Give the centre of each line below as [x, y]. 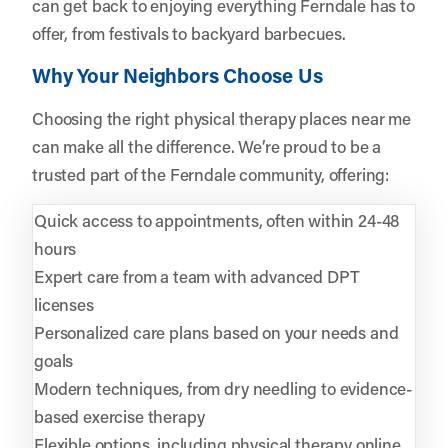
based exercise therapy [119, 415]
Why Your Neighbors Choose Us [177, 74]
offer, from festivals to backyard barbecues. [189, 32]
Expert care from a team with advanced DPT [197, 275]
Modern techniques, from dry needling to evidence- [223, 387]
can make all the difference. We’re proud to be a [207, 145]
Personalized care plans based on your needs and [216, 331]
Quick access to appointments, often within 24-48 [217, 219]
